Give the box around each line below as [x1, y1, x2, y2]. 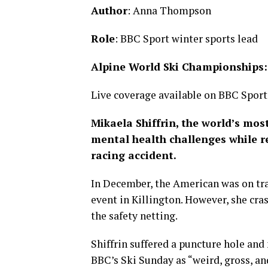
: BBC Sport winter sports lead [115, 32, 258, 45]
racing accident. [91, 148, 176, 162]
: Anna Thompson [127, 4, 211, 17]
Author [91, 4, 127, 17]
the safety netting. [91, 209, 178, 223]
